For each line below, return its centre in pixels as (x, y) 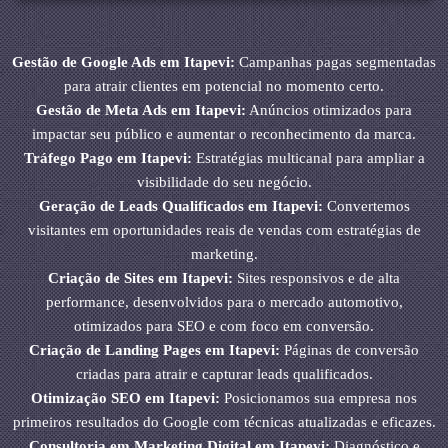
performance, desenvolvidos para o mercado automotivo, (224, 302)
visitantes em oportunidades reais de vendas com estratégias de (224, 230)
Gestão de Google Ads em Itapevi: (123, 62)
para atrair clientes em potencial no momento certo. (224, 86)
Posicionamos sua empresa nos (318, 398)
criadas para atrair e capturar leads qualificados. (224, 374)
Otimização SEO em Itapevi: (125, 398)
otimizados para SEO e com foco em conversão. (224, 326)
